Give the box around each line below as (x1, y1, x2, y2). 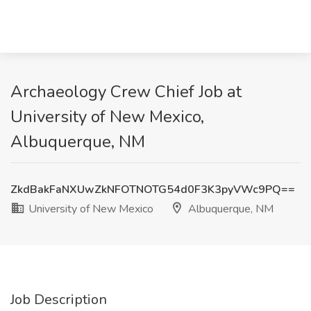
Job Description (10, 290, 107, 309)
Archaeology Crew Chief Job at (10, 81, 242, 103)
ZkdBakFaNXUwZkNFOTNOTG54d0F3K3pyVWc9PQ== (10, 182, 295, 197)
